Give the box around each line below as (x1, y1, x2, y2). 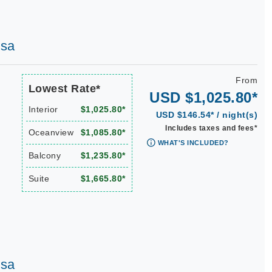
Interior (28, 104, 58, 114)
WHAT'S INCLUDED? (157, 139, 229, 146)
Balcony (28, 151, 61, 160)
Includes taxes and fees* (165, 124, 257, 132)
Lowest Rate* (28, 83, 101, 95)
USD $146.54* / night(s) (155, 110, 257, 120)
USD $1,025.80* (149, 89, 257, 106)
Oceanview (28, 127, 73, 137)
